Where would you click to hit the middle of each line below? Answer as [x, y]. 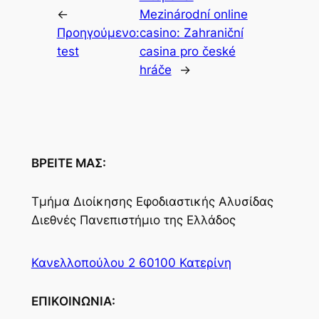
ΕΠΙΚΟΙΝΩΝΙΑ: [73, 301]
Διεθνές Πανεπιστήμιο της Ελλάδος [133, 220]
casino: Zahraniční [191, 33]
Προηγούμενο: [98, 33]
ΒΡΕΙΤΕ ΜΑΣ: [68, 163]
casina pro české [187, 52]
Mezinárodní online [193, 15]
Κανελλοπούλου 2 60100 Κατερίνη [131, 262]
